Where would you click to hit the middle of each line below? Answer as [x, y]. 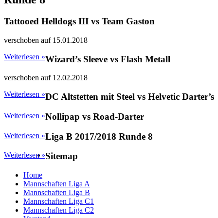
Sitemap [62, 156]
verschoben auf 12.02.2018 [46, 78]
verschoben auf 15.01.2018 [46, 40]
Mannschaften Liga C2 [59, 210]
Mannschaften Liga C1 [59, 201]
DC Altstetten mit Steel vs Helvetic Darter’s [130, 97]
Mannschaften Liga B [57, 193]
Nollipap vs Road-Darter [95, 116]
